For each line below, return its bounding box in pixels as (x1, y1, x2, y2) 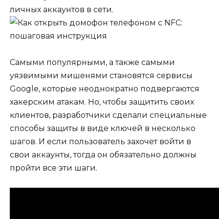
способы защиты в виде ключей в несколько (10, 124, 196, 133)
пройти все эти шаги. (10, 163, 97, 173)
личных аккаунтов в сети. (10, 4, 113, 14)
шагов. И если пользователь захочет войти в (10, 137, 191, 147)
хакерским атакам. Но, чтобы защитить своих (10, 97, 194, 107)
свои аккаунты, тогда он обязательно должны (10, 150, 197, 160)
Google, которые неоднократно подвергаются (10, 84, 199, 94)
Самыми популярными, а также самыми (10, 58, 175, 67)
